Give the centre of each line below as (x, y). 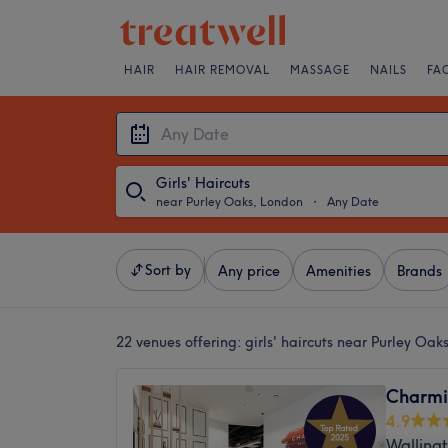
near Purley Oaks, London (229, 201)
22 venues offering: (180, 342)
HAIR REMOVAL (222, 70)
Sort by (168, 270)
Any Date (353, 201)
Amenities (338, 271)
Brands (419, 271)
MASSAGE (320, 70)
